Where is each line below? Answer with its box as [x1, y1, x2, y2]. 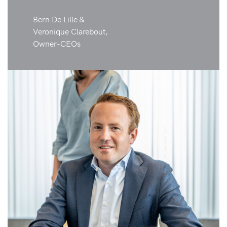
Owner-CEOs [33, 37, 81, 49]
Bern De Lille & [33, 13, 85, 24]
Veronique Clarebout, [33, 25, 108, 36]
